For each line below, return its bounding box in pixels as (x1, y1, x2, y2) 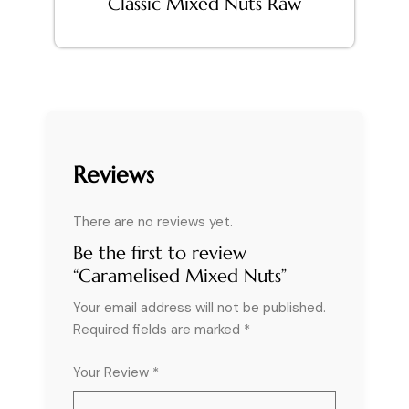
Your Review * (73, 363, 159, 382)
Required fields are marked (73, 320, 244, 339)
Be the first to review (73, 242, 246, 265)
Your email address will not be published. (73, 299, 326, 317)
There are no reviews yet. (73, 213, 233, 231)
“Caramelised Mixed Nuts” (73, 265, 287, 288)
